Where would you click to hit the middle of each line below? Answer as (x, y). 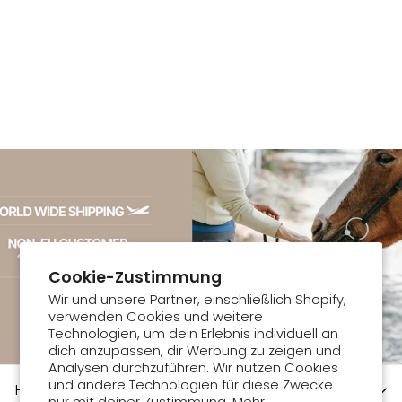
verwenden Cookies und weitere (156, 317)
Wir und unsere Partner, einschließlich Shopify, (198, 300)
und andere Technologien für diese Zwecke (191, 385)
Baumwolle (61, 62)
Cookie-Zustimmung (135, 277)
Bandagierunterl (84, 30)
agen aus (55, 46)
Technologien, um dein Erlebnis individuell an (194, 334)
